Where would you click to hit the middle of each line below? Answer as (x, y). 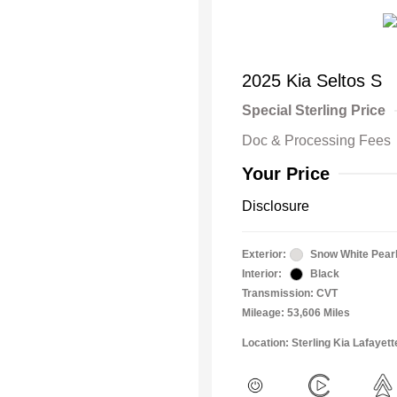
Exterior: (264, 255)
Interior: (262, 274)
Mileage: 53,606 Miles (296, 313)
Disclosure (276, 206)
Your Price (286, 174)
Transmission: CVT (290, 294)
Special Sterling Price (314, 111)
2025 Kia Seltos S (312, 81)
